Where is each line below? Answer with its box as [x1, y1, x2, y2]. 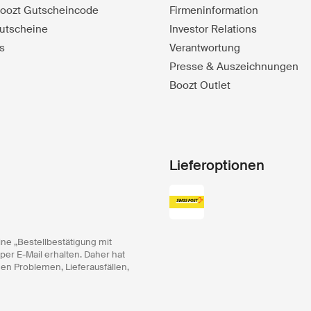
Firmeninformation [169, 3, 258, 18]
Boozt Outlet [169, 78, 230, 93]
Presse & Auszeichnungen [169, 60, 299, 74]
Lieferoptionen [169, 156, 264, 175]
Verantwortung [169, 41, 240, 56]
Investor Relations [169, 22, 257, 37]
